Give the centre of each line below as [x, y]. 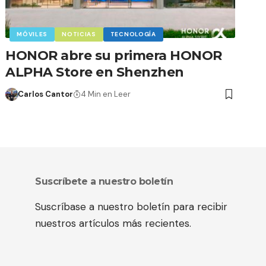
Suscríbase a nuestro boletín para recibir [131, 207]
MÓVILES [32, 34]
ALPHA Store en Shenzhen [95, 72]
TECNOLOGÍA [133, 34]
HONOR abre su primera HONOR [114, 56]
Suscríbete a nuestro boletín [104, 182]
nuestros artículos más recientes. [113, 224]
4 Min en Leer [105, 94]
